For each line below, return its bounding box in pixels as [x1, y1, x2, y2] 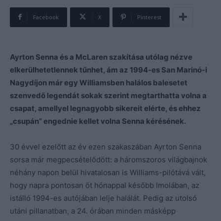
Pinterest [137, 13, 161, 21]
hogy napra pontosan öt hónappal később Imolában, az [10, 180, 199, 190]
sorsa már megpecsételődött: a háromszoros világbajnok [10, 154, 207, 164]
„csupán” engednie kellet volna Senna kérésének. [10, 116, 186, 126]
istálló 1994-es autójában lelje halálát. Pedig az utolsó [10, 193, 197, 203]
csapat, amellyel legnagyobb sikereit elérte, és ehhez [10, 103, 201, 113]
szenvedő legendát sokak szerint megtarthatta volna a [10, 90, 207, 100]
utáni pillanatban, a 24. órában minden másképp [10, 206, 176, 216]
